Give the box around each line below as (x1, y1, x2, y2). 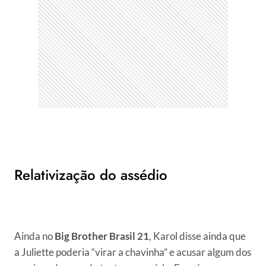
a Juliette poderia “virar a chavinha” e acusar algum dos (14, 246, 251, 259)
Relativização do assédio (14, 164, 167, 186)
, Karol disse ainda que (149, 230, 246, 243)
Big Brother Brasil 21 (55, 230, 149, 243)
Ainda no (14, 230, 55, 243)
